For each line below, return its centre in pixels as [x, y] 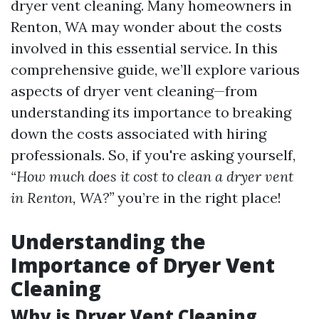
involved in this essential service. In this [144, 48]
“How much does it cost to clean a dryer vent [152, 176]
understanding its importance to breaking [151, 112]
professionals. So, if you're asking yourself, [153, 155]
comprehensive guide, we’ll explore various [155, 69]
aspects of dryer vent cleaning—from [134, 91]
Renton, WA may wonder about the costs [146, 27]
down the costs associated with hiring [138, 134]
